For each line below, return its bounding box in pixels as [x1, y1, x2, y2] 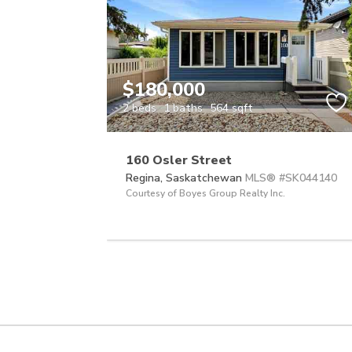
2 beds [123, 101, 156, 116]
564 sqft [210, 101, 253, 116]
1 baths [163, 101, 203, 116]
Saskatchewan [166, 170, 242, 186]
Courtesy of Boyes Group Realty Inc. [126, 187, 285, 200]
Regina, [126, 170, 166, 186]
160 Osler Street [126, 152, 232, 170]
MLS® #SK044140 [245, 170, 337, 186]
